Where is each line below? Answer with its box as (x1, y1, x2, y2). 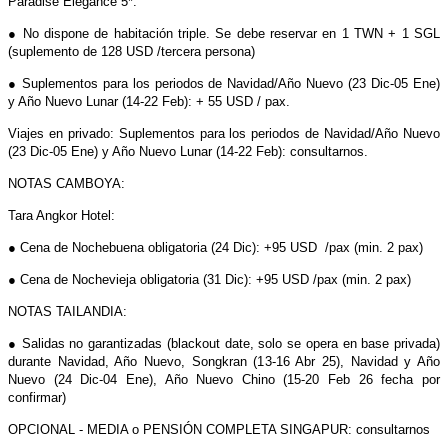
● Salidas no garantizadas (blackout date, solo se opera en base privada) (8, 335, 440, 351)
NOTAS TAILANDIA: (8, 303, 127, 319)
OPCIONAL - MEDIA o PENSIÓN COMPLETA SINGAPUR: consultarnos (8, 421, 430, 437)
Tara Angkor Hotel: (8, 207, 115, 223)
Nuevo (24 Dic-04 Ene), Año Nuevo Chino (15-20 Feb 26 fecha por (8, 371, 440, 387)
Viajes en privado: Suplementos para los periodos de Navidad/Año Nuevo (8, 125, 440, 141)
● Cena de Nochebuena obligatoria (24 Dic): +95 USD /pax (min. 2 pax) (8, 239, 423, 255)
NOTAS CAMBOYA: (8, 175, 125, 191)
